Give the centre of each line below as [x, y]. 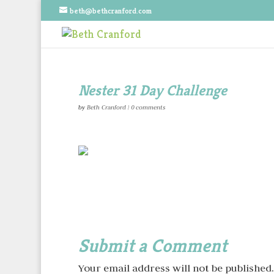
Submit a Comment [152, 246]
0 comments [148, 107]
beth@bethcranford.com [111, 10]
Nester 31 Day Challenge [152, 91]
